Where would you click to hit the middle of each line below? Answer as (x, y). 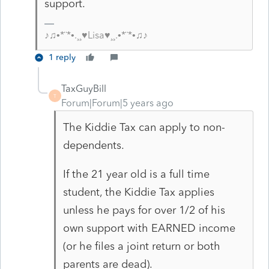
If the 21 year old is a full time (136, 174)
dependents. (93, 145)
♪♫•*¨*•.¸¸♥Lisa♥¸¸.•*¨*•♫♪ (96, 35)
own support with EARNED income (149, 228)
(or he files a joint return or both (141, 246)
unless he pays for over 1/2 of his (144, 210)
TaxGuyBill (84, 88)
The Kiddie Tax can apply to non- (144, 127)
